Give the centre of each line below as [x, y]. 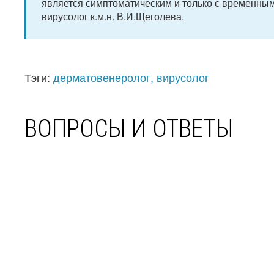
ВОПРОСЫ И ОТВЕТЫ [129, 129]
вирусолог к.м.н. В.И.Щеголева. [113, 16]
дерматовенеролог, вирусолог [131, 77]
